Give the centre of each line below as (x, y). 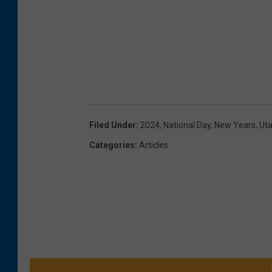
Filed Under (113, 125)
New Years (235, 125)
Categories (112, 145)
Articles (154, 145)
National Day (187, 125)
